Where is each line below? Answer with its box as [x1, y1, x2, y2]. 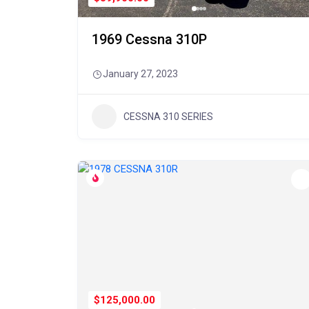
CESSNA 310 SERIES [123, 110, 213, 122]
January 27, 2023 [103, 68, 178, 79]
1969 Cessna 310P [92, 31, 207, 48]
